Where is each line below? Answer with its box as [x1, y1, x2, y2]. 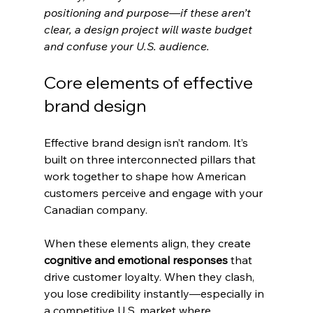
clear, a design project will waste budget [43, 22, 255, 36]
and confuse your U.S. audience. [43, 38, 210, 53]
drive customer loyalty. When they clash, [43, 269, 257, 284]
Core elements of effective [43, 71, 256, 93]
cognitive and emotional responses [43, 252, 228, 267]
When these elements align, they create [43, 235, 254, 250]
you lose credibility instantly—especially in [43, 286, 267, 300]
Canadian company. [43, 202, 147, 217]
